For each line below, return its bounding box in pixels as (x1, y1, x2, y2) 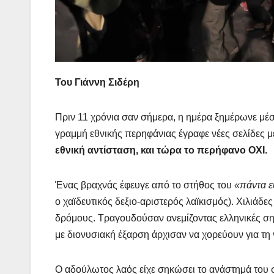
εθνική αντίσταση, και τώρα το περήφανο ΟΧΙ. (55, 145, 267, 156)
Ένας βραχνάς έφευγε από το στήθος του (55, 180, 234, 191)
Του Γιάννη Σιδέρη (55, 77, 139, 88)
